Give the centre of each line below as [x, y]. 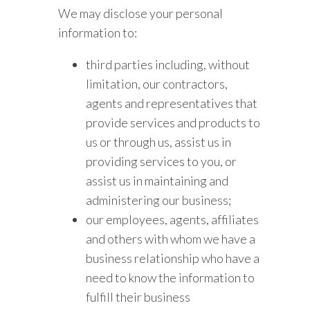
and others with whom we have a [171, 239]
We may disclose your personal [141, 13]
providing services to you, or [162, 161]
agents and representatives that [172, 103]
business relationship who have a [173, 258]
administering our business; [159, 200]
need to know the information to [171, 277]
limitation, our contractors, [157, 84]
